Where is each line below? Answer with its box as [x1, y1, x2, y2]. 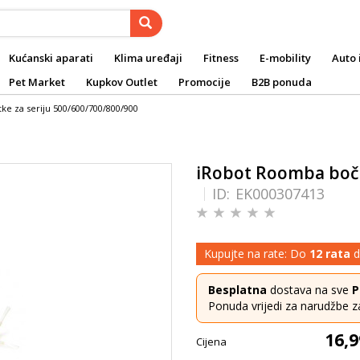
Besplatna [208, 282, 267, 297]
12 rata [309, 246, 350, 261]
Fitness [203, 51, 239, 65]
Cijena [196, 334, 227, 349]
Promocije [178, 75, 231, 89]
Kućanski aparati [9, 51, 93, 65]
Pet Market [9, 75, 65, 89]
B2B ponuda [252, 75, 312, 89]
